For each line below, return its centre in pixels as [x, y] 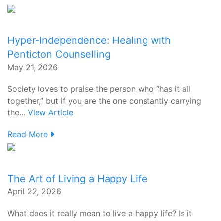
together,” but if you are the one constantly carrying [104, 101]
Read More [29, 134]
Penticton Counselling [59, 54]
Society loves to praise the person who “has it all [99, 89]
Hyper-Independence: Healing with [89, 40]
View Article [50, 112]
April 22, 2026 [34, 191]
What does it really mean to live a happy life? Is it [100, 213]
